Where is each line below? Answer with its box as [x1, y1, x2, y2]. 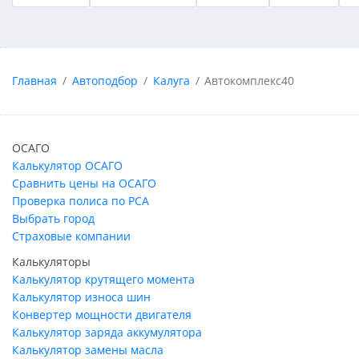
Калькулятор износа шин [12, 288, 151, 305]
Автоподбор [71, 73, 138, 89]
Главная [12, 73, 57, 89]
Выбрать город [12, 210, 95, 226]
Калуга [152, 73, 190, 89]
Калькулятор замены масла [12, 341, 163, 357]
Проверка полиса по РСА [12, 192, 149, 208]
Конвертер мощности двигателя [12, 306, 192, 322]
